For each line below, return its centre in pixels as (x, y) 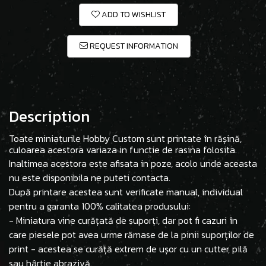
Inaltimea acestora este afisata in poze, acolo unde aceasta (133, 163)
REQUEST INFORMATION (133, 46)
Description (49, 116)
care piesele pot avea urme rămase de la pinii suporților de (132, 234)
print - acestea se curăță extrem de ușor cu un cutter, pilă (128, 248)
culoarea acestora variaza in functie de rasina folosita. (123, 149)
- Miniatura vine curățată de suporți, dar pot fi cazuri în (123, 220)
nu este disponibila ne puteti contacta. (90, 177)
